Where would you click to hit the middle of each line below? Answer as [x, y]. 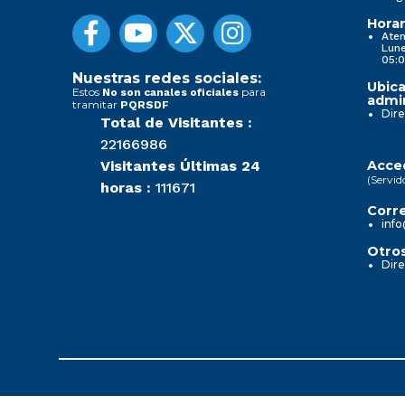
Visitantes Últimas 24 [180, 165]
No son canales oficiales [170, 92]
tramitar [96, 104]
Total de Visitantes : [176, 122]
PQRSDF [145, 104]
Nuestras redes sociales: [167, 78]
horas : [126, 187]
